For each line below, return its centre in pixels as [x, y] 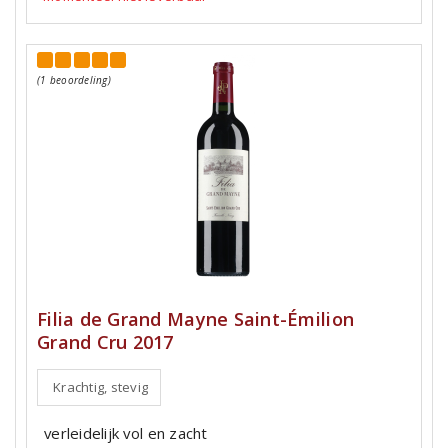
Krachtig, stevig [101, 387]
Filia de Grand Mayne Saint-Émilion [196, 319]
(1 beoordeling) [74, 80]
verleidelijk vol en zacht [126, 433]
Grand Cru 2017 [105, 342]
